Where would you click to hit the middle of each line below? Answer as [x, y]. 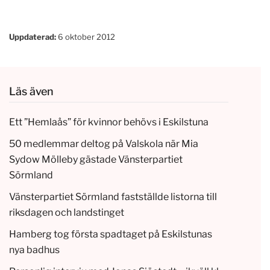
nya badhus [34, 250]
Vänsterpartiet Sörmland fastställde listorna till [113, 196]
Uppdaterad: [33, 37]
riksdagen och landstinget [67, 212]
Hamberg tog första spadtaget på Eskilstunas [111, 234]
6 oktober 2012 [86, 37]
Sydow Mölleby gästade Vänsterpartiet [96, 159]
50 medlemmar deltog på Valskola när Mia [104, 143]
